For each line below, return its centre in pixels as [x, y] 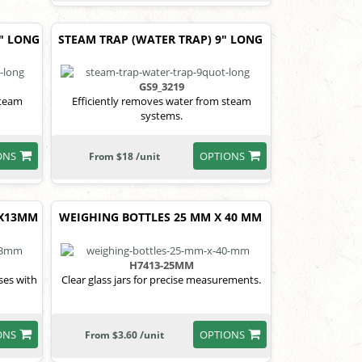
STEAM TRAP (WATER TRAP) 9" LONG [161, 39]
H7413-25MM [161, 265]
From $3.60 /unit [125, 335]
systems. [161, 116]
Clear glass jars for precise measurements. [162, 279]
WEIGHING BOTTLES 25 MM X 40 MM [161, 217]
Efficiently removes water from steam [161, 101]
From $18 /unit [125, 157]
